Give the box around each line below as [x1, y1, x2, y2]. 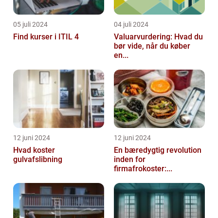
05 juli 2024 [13, 20, 48, 29]
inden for [114, 155, 145, 164]
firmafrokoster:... [114, 164, 172, 174]
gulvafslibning [13, 155, 62, 164]
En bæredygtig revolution [114, 145, 201, 155]
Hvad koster [13, 145, 55, 155]
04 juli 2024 [114, 20, 148, 29]
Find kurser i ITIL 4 [13, 32, 79, 42]
